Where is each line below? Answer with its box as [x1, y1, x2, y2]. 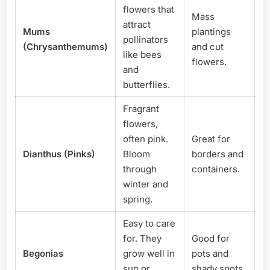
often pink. [123, 133, 168, 145]
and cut [192, 40, 224, 52]
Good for [192, 232, 230, 244]
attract [123, 18, 151, 30]
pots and [192, 247, 228, 259]
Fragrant [123, 102, 159, 115]
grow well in [123, 247, 175, 259]
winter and [123, 178, 168, 190]
